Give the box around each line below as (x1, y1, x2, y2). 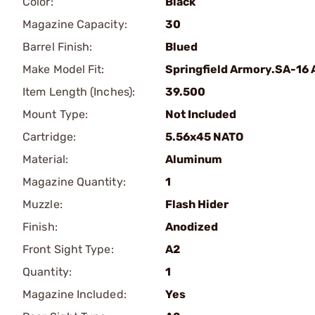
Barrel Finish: (22, 40, 93, 53)
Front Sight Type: (22, 243, 114, 256)
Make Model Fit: (22, 63, 105, 76)
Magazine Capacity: (22, 18, 127, 31)
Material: (22, 153, 68, 166)
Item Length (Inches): (22, 85, 136, 98)
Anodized (165, 220, 218, 233)
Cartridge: (22, 130, 76, 143)
